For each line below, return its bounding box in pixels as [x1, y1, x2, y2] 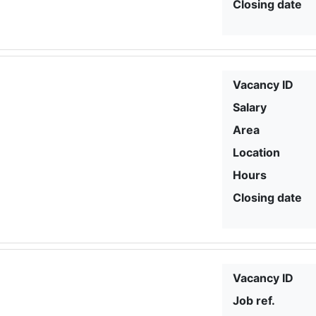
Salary [233, 99, 267, 114]
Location [233, 145, 281, 159]
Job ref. [233, 293, 276, 308]
